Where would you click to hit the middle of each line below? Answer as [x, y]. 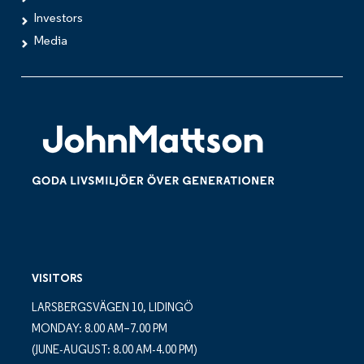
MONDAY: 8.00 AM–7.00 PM [100, 330]
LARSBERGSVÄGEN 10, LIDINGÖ [113, 309]
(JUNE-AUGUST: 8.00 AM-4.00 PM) [115, 351]
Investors [58, 18]
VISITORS [57, 279]
